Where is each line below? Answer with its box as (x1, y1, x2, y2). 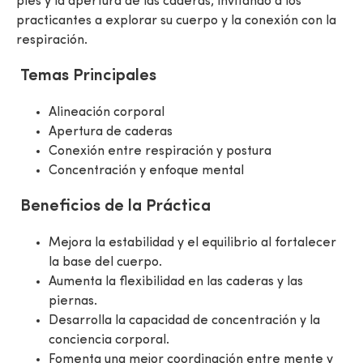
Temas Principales (20, 68, 156, 84)
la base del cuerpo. (49, 256, 162, 269)
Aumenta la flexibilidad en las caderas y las (49, 275, 303, 288)
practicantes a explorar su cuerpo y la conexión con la (16, 15, 336, 28)
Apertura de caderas (49, 126, 173, 139)
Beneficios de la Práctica (20, 199, 211, 215)
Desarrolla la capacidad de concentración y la (49, 314, 320, 327)
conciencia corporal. (49, 334, 169, 347)
